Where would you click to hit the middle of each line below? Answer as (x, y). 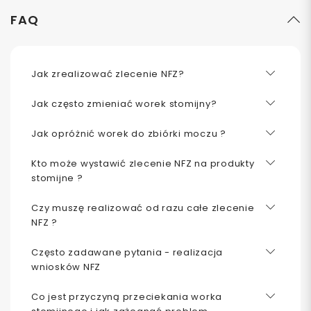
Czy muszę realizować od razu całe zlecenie (143, 208)
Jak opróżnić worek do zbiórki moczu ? (129, 133)
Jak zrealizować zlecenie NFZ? (108, 74)
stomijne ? (57, 178)
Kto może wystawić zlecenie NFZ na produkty (143, 163)
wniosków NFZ (66, 267)
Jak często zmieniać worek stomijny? (124, 103)
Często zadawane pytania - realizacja (127, 252)
